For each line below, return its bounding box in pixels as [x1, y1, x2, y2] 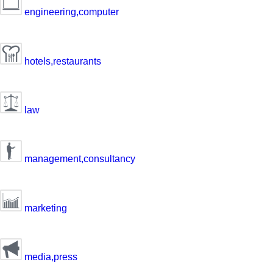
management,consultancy [22, 154, 135, 165]
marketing [22, 202, 67, 213]
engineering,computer [22, 7, 119, 18]
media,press [22, 251, 77, 262]
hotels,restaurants [22, 55, 101, 66]
